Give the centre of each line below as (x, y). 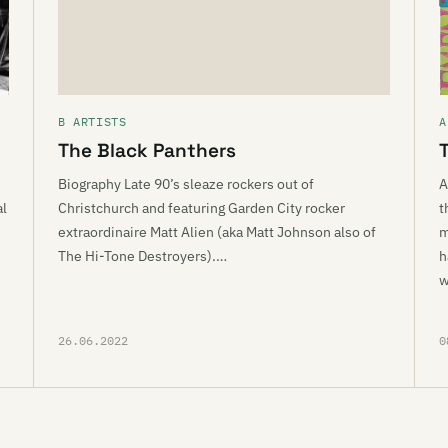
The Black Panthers (147, 150)
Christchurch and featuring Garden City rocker (201, 208)
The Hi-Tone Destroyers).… (142, 256)
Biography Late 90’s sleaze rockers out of (186, 184)
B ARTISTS (92, 121)
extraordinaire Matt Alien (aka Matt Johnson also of (217, 232)
